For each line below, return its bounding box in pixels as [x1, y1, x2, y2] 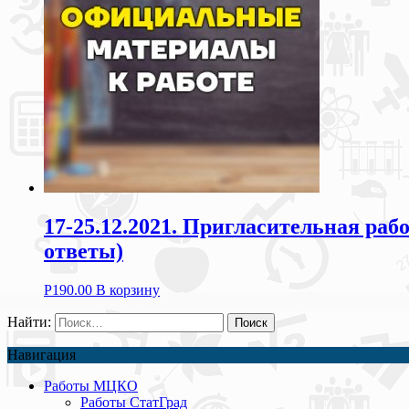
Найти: [7, 313, 51, 330]
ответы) [44, 238, 123, 263]
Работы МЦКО [44, 377, 138, 393]
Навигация [7, 346, 76, 362]
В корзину [96, 281, 160, 298]
